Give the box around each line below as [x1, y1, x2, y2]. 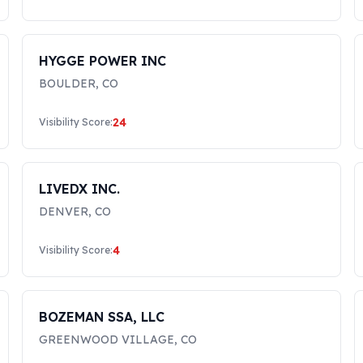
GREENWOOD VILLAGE [38, 332, 174, 347]
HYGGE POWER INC [38, 53, 166, 69]
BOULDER [38, 76, 96, 91]
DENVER [38, 204, 88, 219]
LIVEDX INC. [38, 181, 120, 197]
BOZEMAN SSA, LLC [38, 309, 164, 325]
